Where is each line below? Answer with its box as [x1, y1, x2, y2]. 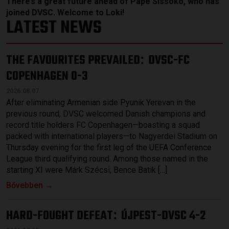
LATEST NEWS [6, 13, 102, 42]
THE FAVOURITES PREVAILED [6, 51, 140, 70]
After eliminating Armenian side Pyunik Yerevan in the [6, 97, 196, 107]
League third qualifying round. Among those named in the [6, 153, 208, 164]
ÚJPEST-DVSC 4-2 [121, 206, 205, 225]
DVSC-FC [148, 51, 190, 70]
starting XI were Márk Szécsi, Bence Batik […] [6, 165, 167, 175]
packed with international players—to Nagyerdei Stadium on [6, 131, 217, 141]
